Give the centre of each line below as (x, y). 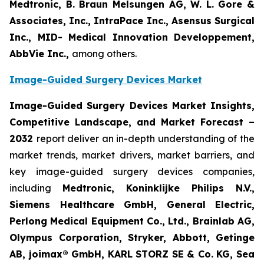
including (36, 188)
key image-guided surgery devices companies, (132, 172)
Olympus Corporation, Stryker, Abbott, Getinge (132, 238)
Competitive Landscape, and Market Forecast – (132, 122)
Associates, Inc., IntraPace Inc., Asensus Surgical (132, 21)
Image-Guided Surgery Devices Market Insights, (132, 106)
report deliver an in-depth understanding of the (146, 139)
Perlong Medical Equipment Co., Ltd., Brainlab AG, (132, 221)
